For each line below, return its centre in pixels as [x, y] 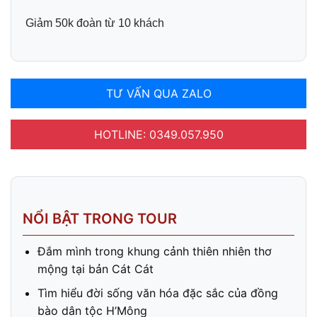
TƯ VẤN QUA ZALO [158, 93]
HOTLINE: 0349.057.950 [158, 134]
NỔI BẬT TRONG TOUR [100, 218]
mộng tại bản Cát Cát [95, 269]
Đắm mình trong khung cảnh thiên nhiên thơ [154, 251]
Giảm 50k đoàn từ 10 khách [95, 23]
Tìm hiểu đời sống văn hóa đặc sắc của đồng [157, 293]
